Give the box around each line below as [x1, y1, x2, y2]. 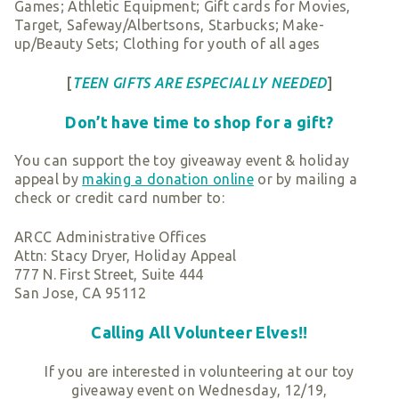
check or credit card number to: [14, 190, 224, 207]
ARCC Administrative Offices [14, 228, 208, 245]
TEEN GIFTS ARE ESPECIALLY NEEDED [72, 74, 327, 91]
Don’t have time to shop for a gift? [65, 113, 334, 132]
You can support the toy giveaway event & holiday [14, 152, 350, 169]
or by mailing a [253, 171, 358, 188]
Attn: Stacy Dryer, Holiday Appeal [14, 247, 237, 264]
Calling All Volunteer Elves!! [91, 323, 308, 342]
